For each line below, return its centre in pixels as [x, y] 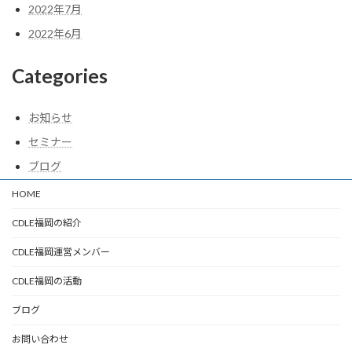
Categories [60, 76]
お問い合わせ [40, 339]
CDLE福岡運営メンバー [61, 251]
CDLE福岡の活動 [47, 280]
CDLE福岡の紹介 [47, 222]
